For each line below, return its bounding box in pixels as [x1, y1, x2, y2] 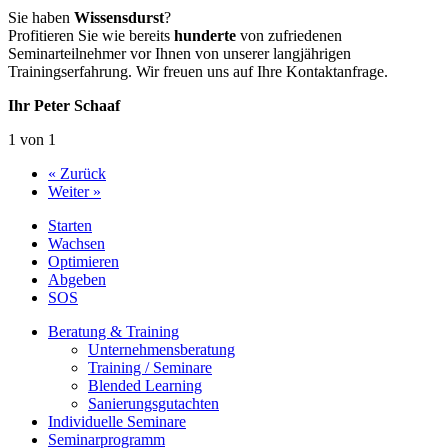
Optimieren [48, 252, 119, 270]
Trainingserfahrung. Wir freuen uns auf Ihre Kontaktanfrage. [8, 62, 388, 80]
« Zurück [48, 164, 106, 182]
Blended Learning [88, 376, 202, 394]
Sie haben [8, 8, 74, 26]
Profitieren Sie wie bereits [8, 26, 174, 44]
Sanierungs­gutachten [88, 394, 219, 412]
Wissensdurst [74, 8, 164, 26]
